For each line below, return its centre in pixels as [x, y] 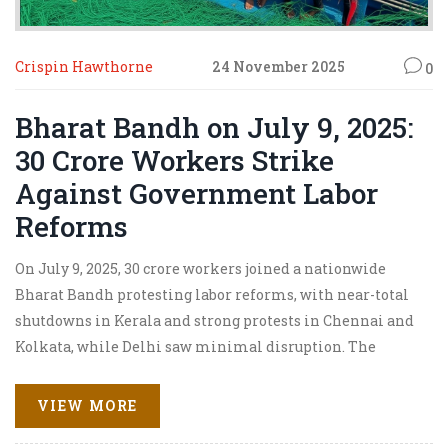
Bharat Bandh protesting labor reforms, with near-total [212, 294]
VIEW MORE [87, 406]
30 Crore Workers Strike [174, 160]
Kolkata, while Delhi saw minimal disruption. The [195, 346]
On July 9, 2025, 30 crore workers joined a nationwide [200, 268]
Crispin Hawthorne [84, 66]
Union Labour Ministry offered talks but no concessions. [213, 372]
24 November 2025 [278, 66]
